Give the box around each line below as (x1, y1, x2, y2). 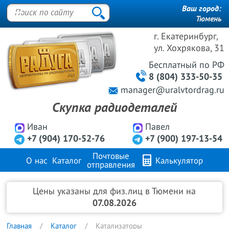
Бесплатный (149, 60, 200, 71)
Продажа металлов (49, 181, 121, 192)
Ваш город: (182, 4, 221, 13)
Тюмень (196, 14, 221, 24)
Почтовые (93, 151, 130, 162)
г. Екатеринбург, (154, 31, 219, 42)
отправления (87, 160, 135, 170)
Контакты (145, 181, 180, 192)
